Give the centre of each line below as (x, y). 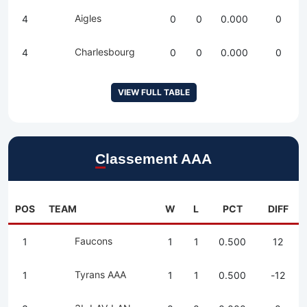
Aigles (88, 19)
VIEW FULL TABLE (153, 93)
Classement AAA (159, 159)
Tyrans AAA (100, 275)
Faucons (94, 241)
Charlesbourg (105, 52)
